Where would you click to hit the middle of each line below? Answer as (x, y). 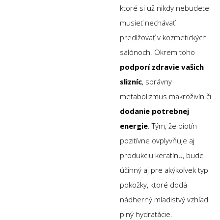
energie (134, 125)
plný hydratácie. (146, 214)
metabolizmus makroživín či (165, 96)
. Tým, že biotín (172, 125)
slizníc (131, 81)
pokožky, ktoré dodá (153, 184)
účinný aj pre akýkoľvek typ (164, 170)
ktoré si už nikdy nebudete (165, 8)
